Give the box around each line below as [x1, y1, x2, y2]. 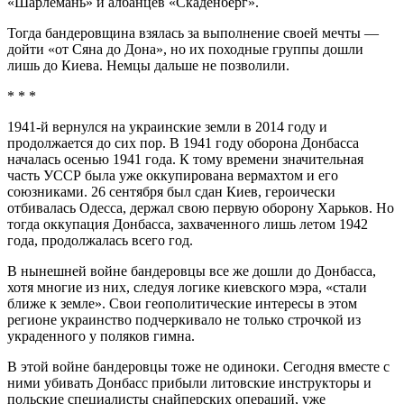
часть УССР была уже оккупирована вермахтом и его [7, 168, 338, 184]
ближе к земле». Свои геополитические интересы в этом [7, 296, 357, 312]
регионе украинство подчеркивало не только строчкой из [7, 312, 361, 328]
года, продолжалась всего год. [7, 233, 193, 249]
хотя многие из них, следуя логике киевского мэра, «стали [7, 280, 367, 296]
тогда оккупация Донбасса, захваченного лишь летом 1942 [7, 216, 368, 233]
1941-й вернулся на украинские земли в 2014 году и [7, 119, 327, 135]
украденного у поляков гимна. [7, 328, 195, 344]
